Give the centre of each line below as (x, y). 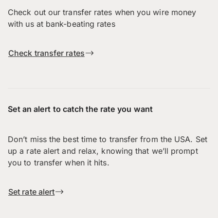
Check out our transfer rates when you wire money (102, 12)
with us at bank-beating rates (62, 24)
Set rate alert (32, 192)
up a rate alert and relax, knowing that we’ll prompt (103, 151)
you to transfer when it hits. (59, 163)
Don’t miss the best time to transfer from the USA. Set (108, 139)
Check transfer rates (46, 53)
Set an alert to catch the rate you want (80, 109)
